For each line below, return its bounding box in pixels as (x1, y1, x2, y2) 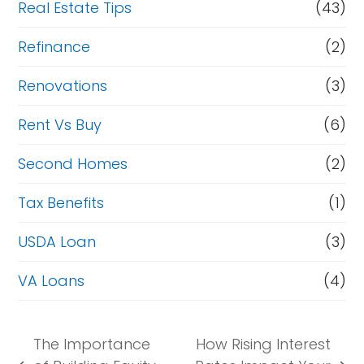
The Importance (32, 333, 150, 354)
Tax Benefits (18, 192, 105, 213)
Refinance (18, 36, 91, 57)
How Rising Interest (196, 333, 331, 354)
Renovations (18, 75, 108, 96)
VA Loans (18, 270, 85, 291)
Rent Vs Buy (18, 114, 102, 135)
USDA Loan (18, 231, 97, 252)
